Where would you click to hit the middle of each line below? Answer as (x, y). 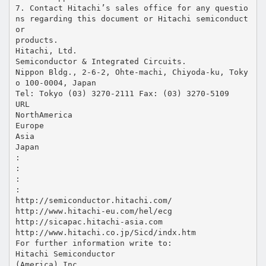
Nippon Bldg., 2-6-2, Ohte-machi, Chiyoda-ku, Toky (132, 72)
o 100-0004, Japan (56, 83)
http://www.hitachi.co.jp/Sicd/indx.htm (105, 232)
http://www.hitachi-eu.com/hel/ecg (94, 211)
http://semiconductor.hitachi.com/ (94, 200)
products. (37, 40)
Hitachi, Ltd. (46, 50)
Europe (29, 125)
